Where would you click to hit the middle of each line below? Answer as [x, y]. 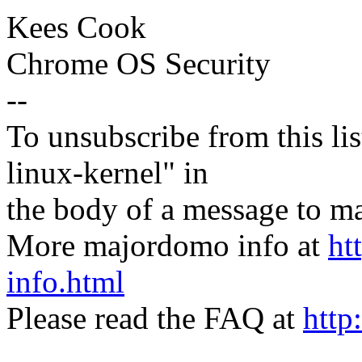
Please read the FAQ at [155, 318]
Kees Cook [76, 27]
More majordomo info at [167, 246]
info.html [65, 282]
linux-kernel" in [107, 173]
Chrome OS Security [139, 64]
